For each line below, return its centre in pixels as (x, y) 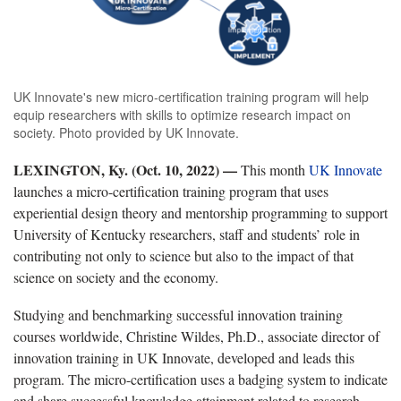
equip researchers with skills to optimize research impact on (182, 114)
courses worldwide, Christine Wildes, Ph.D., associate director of (196, 336)
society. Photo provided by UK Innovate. (126, 132)
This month (275, 169)
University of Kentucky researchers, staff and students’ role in (187, 234)
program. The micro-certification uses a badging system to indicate (200, 379)
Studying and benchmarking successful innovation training (178, 314)
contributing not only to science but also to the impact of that (183, 255)
